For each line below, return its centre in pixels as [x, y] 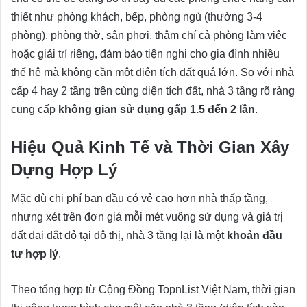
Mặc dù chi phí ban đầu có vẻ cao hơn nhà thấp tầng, [139, 199]
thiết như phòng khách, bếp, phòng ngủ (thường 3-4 [137, 17]
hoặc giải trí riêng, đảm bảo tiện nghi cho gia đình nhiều [145, 54]
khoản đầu [255, 236]
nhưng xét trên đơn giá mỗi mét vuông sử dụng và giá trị [147, 217]
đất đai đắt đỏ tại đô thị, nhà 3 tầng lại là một [119, 236]
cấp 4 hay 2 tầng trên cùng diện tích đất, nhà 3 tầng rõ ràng [153, 91]
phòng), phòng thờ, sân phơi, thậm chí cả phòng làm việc [149, 36]
